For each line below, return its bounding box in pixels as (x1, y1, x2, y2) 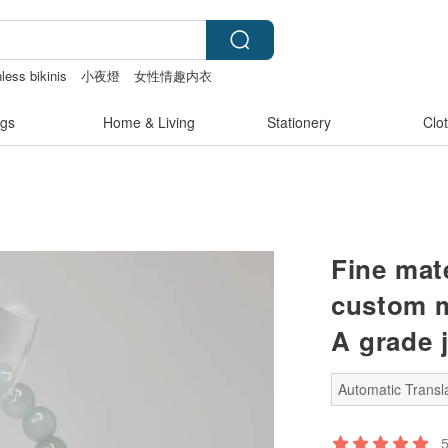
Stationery (267, 112, 331, 132)
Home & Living (103, 112, 195, 132)
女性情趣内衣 (134, 66, 213, 85)
